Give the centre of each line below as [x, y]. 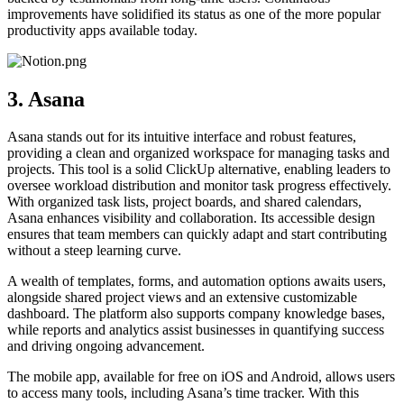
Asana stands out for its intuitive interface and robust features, [182, 137]
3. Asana [46, 99]
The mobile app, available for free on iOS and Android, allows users [201, 377]
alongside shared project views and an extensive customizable [182, 298]
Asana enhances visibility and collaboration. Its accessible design [191, 218]
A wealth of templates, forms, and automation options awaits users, [197, 281]
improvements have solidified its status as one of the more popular [194, 14]
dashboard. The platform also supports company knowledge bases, [196, 314]
